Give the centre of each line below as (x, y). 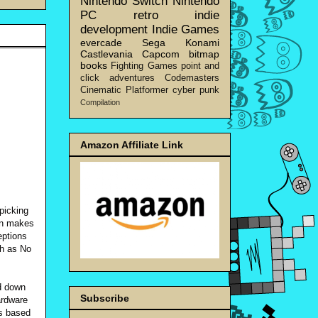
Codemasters (192, 78)
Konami (202, 42)
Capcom (161, 54)
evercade (101, 42)
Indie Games (185, 29)
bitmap (204, 54)
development (114, 29)
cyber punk (196, 90)
